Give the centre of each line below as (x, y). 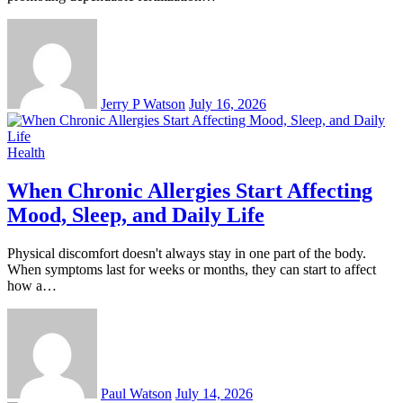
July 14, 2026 (214, 393)
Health (26, 153)
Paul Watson (136, 393)
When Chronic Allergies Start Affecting (190, 191)
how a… (32, 285)
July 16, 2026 (228, 104)
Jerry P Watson (143, 104)
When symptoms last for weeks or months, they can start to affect (192, 269)
